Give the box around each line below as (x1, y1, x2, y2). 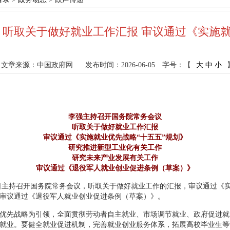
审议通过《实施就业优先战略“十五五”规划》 (43, 133, 187, 141)
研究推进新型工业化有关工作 (68, 144, 162, 151)
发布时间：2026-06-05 (85, 61, 155, 69)
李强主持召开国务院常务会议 (68, 113, 162, 121)
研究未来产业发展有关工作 (72, 154, 158, 162)
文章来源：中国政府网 (1, 61, 73, 69)
